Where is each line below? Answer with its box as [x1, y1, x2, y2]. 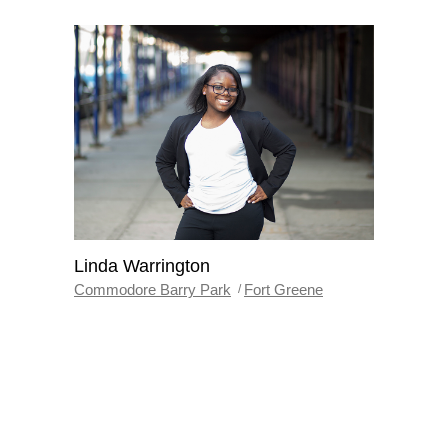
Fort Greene [244, 280, 323, 298]
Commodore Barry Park [74, 280, 231, 298]
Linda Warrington [74, 256, 210, 277]
